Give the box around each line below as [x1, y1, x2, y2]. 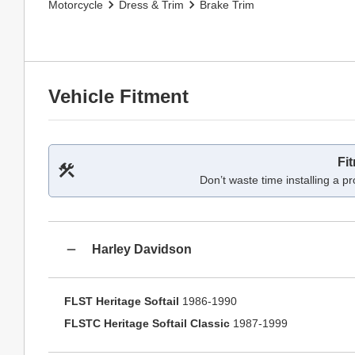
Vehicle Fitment [48, 85, 189, 107]
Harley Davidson [92, 242, 192, 256]
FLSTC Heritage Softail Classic [64, 317, 230, 330]
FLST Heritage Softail [64, 294, 179, 307]
